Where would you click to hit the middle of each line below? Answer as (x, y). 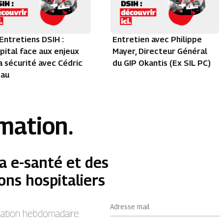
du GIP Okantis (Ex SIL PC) (161, 63)
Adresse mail (130, 207)
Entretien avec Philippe (157, 40)
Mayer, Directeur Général (160, 52)
